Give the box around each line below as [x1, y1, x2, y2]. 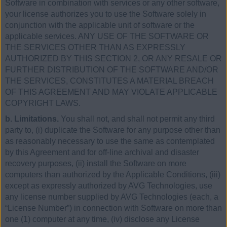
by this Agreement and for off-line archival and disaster [5, 148, 199, 157]
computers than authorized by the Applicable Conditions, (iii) [5, 170, 220, 179]
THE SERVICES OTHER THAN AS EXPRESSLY [5, 43, 185, 52]
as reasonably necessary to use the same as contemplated [5, 137, 215, 146]
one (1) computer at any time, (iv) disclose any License [5, 215, 200, 224]
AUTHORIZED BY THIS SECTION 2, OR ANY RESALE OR [5, 54, 222, 63]
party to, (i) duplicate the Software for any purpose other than [5, 126, 220, 135]
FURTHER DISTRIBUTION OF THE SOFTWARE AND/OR [5, 65, 218, 74]
